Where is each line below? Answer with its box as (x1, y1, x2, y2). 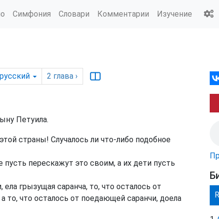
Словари (59, 9, 89, 19)
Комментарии (97, 9, 149, 19)
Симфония (13, 9, 51, 19)
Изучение (157, 9, 192, 19)
